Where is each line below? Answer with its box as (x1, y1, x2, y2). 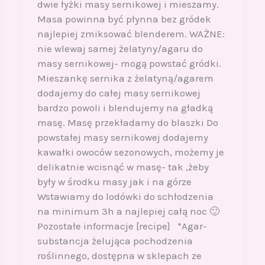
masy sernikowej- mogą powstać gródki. (37, 57, 221, 70)
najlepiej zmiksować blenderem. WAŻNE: (37, 28, 225, 40)
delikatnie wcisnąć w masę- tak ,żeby (37, 161, 209, 173)
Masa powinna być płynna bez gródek (37, 13, 211, 25)
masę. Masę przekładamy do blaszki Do (37, 117, 218, 129)
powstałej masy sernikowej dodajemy (37, 131, 208, 144)
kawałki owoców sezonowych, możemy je (37, 146, 224, 159)
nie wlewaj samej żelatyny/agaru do (37, 43, 203, 55)
